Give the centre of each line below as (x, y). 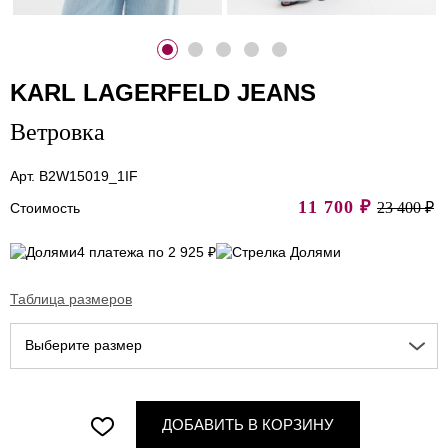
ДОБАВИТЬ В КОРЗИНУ (248, 425)
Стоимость (45, 207)
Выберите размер (83, 345)
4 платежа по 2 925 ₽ (146, 252)
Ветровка (57, 131)
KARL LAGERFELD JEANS (163, 92)
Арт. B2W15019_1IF (74, 175)
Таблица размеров (71, 299)
